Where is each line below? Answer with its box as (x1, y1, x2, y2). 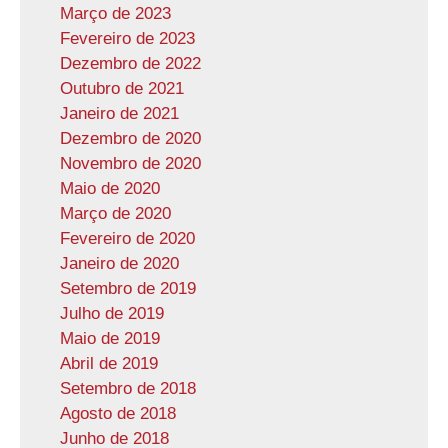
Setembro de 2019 (60, 279, 196, 298)
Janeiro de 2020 (60, 254, 179, 273)
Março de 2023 (60, 4, 171, 23)
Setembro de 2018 (60, 379, 196, 398)
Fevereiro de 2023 (60, 29, 195, 48)
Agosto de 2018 (60, 404, 176, 423)
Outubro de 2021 (60, 79, 184, 98)
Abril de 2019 (60, 354, 158, 373)
